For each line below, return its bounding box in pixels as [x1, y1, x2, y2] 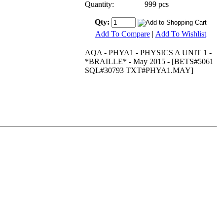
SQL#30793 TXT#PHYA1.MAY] [85, 66, 193, 74]
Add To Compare [95, 29, 150, 38]
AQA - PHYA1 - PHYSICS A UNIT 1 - [85, 48, 212, 57]
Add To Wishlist [155, 29, 206, 38]
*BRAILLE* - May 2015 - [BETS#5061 [85, 57, 214, 66]
